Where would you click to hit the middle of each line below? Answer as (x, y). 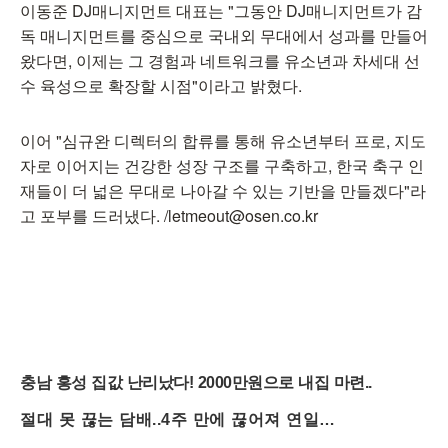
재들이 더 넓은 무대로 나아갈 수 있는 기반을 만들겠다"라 (223, 190)
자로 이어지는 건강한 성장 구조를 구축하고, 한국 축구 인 (222, 165)
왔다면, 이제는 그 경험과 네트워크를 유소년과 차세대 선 (220, 60)
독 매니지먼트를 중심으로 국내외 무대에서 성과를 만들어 (224, 35)
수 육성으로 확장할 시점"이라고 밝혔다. (161, 85)
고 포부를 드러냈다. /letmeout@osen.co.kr (169, 215)
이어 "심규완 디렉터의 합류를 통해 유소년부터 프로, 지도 (223, 140)
